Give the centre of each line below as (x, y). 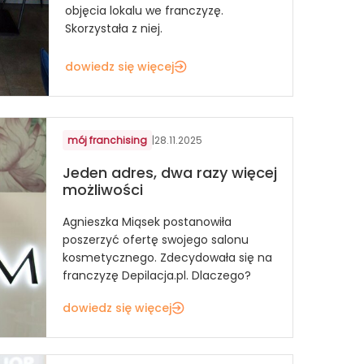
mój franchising (107, 140)
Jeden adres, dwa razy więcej (170, 173)
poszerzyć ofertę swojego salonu (156, 239)
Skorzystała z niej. (113, 28)
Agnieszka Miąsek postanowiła (147, 221)
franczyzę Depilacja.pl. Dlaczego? (157, 275)
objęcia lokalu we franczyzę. (144, 10)
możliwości (103, 190)
